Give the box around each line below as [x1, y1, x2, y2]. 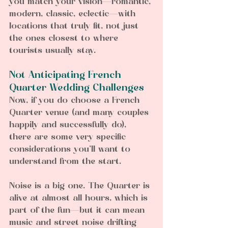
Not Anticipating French [9, 71, 124, 81]
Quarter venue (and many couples [9, 109, 152, 118]
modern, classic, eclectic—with [9, 10, 138, 19]
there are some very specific [9, 133, 129, 142]
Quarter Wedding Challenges [9, 83, 147, 94]
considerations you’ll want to [9, 146, 133, 154]
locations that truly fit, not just [9, 22, 141, 31]
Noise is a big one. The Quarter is [9, 182, 153, 191]
